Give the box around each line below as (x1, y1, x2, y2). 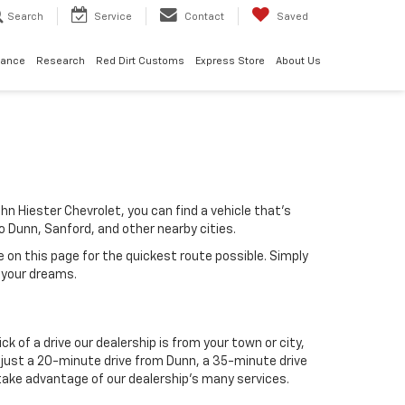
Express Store (195, 56, 265, 66)
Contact (184, 12, 224, 22)
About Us (276, 56, 321, 66)
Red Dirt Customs (96, 56, 184, 66)
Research (36, 56, 85, 66)
